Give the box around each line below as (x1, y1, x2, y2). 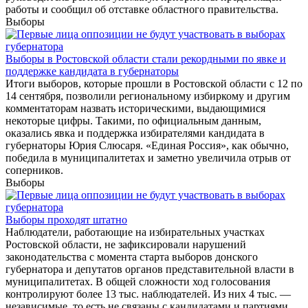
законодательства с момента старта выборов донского (5, 251, 258, 263)
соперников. (5, 164, 63, 177)
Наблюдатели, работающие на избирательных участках (5, 226, 265, 239)
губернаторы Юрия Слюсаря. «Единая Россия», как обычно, (5, 140, 289, 152)
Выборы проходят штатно (5, 214, 127, 226)
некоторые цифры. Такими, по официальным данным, (5, 115, 261, 127)
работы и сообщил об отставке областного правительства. (5, 3, 278, 16)
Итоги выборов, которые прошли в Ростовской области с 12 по (5, 78, 302, 90)
